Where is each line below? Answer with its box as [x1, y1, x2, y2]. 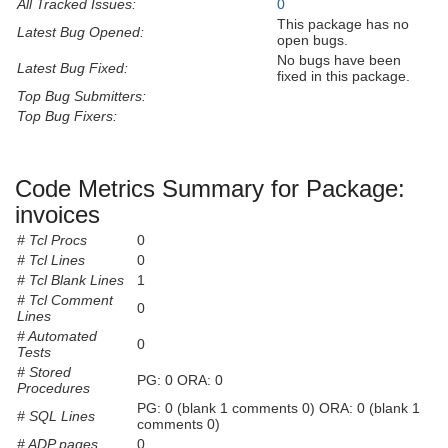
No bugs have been [277, 51, 401, 68]
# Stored [17, 364, 71, 381]
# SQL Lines [17, 408, 95, 425]
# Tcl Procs [17, 232, 87, 249]
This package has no [277, 15, 409, 32]
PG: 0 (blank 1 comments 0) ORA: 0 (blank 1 [137, 400, 420, 417]
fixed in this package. [277, 67, 410, 84]
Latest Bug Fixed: [17, 59, 128, 76]
